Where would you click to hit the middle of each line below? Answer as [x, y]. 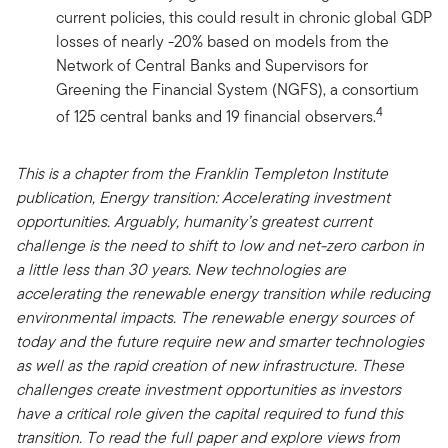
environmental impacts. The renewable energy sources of [214, 317]
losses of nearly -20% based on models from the [222, 42]
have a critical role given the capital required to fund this [209, 413]
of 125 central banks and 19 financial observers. [216, 117]
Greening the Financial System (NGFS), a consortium [237, 90]
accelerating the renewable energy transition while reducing [223, 293]
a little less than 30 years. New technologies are [181, 269]
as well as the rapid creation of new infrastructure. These [210, 365]
